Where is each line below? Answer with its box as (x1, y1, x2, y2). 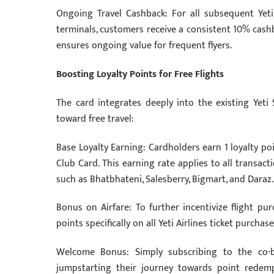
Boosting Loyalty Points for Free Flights (56, 65, 224, 83)
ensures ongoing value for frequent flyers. (56, 37, 232, 54)
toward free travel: (56, 110, 134, 127)
